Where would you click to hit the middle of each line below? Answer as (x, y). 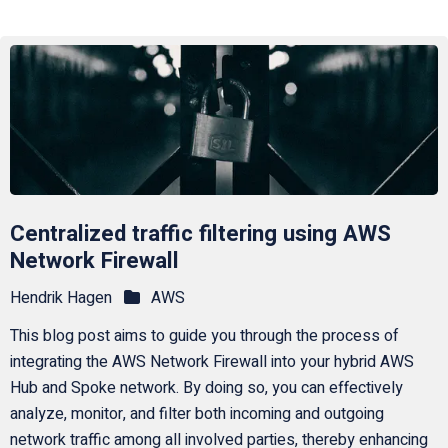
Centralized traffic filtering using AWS (200, 234)
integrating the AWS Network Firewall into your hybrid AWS (211, 362)
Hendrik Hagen (60, 297)
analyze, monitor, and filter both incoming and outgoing (196, 414)
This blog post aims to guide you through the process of (204, 336)
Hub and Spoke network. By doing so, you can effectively (206, 388)
